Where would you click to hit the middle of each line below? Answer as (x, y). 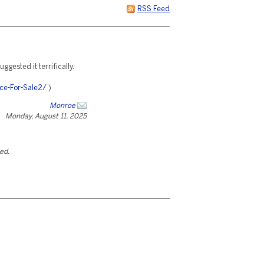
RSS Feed (154, 9)
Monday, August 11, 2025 (46, 116)
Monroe (62, 106)
